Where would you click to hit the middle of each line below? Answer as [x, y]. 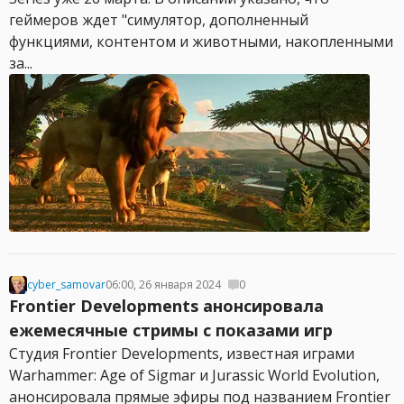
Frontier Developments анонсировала [166, 306]
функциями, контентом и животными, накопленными [201, 41]
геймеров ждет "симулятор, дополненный [159, 20]
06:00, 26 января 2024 [163, 285]
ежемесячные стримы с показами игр [171, 330]
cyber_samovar [66, 285]
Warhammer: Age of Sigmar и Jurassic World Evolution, [194, 375]
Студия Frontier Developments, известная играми [182, 353]
